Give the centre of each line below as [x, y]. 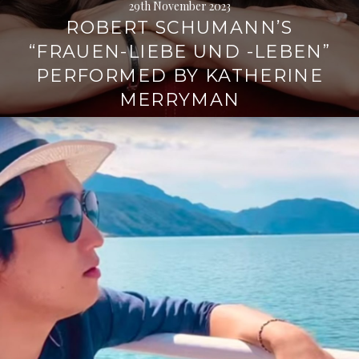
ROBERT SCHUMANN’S [179, 28]
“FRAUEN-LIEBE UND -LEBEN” [179, 52]
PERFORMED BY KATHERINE [179, 76]
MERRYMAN [179, 100]
